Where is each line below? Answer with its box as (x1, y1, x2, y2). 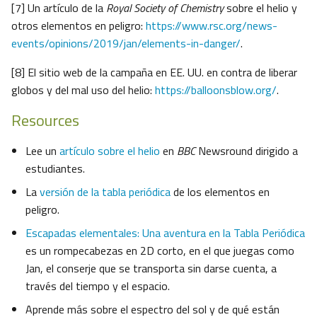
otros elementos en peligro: (11, 17, 146, 35)
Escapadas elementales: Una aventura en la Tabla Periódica (25, 224, 305, 242)
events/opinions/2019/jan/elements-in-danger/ (11, 35, 241, 52)
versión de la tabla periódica (40, 183, 171, 201)
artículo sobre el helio (59, 142, 160, 160)
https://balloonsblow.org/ (155, 81, 277, 99)
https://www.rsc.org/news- (146, 17, 277, 35)
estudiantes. (25, 160, 85, 178)
